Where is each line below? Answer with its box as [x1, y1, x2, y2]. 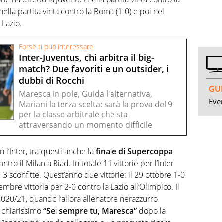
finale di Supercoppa [94, 146, 173, 157]
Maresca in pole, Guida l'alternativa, [19, 88, 152, 100]
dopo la [137, 205, 166, 217]
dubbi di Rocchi [19, 74, 84, 86]
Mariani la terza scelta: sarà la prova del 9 [19, 99, 172, 110]
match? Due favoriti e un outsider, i [19, 63, 169, 75]
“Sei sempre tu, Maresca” [43, 205, 137, 217]
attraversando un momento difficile [19, 119, 152, 131]
